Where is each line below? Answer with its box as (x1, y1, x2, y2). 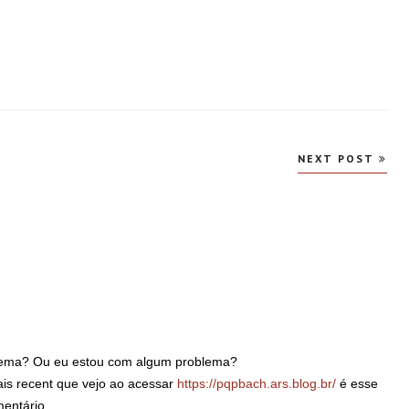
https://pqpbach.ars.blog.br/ (177, 376, 336, 392)
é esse (336, 376, 378, 392)
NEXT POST (297, 152, 379, 166)
